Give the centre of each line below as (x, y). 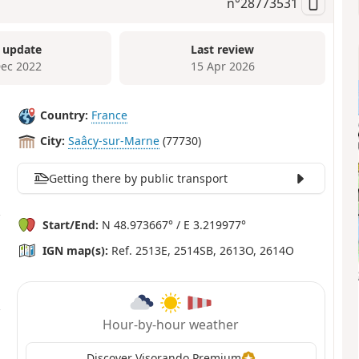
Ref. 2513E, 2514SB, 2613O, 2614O (202, 250)
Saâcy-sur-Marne (114, 141)
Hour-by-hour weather (171, 324)
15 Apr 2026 (222, 67)
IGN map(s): (76, 250)
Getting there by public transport (138, 178)
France (110, 115)
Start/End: (71, 224)
